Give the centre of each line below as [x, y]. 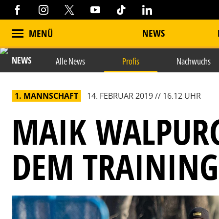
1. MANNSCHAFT [46, 96]
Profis [131, 61]
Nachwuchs [194, 61]
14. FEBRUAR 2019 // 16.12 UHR [144, 96]
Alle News [70, 61]
